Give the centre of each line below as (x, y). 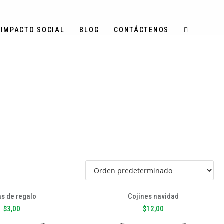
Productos (138, 68)
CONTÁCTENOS (141, 30)
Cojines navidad (153, 196)
